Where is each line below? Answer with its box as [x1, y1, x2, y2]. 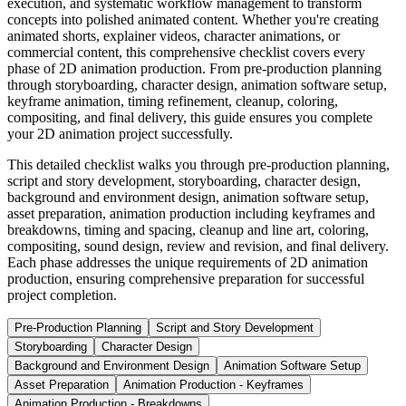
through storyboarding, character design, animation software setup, [7, 76, 387, 92]
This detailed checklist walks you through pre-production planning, [7, 156, 390, 172]
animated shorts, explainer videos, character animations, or [7, 27, 340, 43]
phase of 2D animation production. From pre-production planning [7, 60, 382, 76]
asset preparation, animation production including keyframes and [7, 205, 375, 221]
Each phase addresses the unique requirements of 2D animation [7, 254, 368, 270]
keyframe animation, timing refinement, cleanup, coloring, [7, 92, 338, 109]
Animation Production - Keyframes [123, 377, 304, 391]
